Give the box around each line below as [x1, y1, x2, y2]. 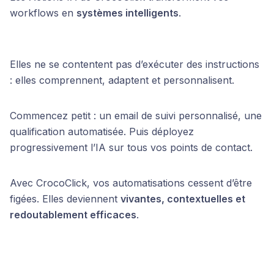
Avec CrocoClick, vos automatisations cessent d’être [10, 176, 252, 189]
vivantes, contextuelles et [120, 192, 245, 205]
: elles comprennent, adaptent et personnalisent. [10, 73, 234, 86]
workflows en [10, 6, 76, 19]
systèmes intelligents [76, 6, 179, 19]
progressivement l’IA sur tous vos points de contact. [10, 141, 253, 154]
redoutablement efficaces [10, 208, 136, 221]
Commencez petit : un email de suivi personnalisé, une [10, 109, 262, 122]
